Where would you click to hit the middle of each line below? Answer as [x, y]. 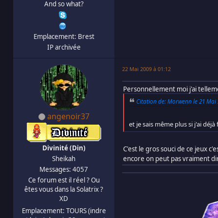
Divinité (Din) [64, 148]
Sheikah [64, 158]
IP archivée [64, 47]
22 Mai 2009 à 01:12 [146, 69]
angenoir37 [68, 116]
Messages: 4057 [64, 169]
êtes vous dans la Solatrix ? [64, 189]
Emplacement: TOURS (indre [64, 210]
